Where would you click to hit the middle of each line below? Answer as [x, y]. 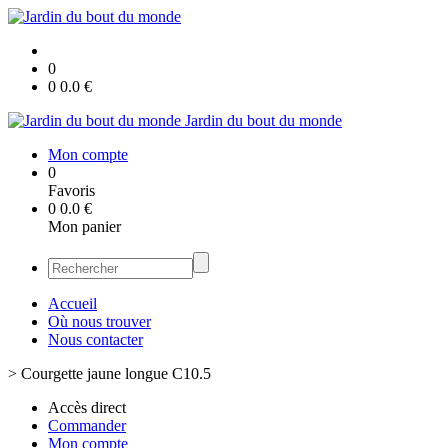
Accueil [72, 303]
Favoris [71, 190]
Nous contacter [95, 339]
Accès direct [87, 407]
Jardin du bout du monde [263, 120]
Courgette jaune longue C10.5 [116, 373]
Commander [87, 425]
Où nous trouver [99, 321]
